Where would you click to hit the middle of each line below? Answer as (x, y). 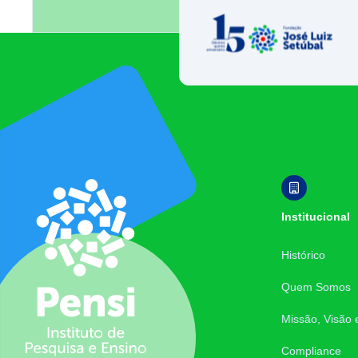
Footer (43, 183)
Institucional (316, 217)
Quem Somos (316, 287)
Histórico (304, 255)
